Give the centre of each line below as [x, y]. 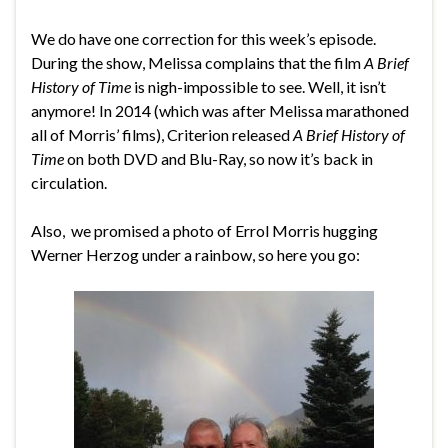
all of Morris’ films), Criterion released [162, 135]
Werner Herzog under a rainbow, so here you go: [195, 255]
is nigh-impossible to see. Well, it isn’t [258, 87]
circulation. [69, 183]
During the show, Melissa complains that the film [197, 63]
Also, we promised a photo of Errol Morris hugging [204, 231]
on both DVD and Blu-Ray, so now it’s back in [218, 159]
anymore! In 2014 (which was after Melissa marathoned [220, 111]
